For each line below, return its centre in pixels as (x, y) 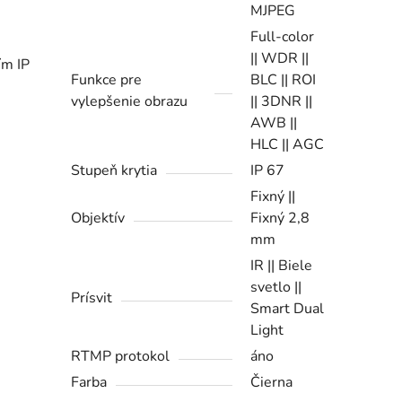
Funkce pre (107, 80)
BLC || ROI (284, 80)
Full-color (283, 37)
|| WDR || (280, 59)
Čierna (272, 383)
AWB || (274, 123)
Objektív (98, 218)
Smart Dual (288, 309)
